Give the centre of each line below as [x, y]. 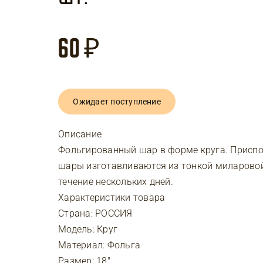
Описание [80, 134]
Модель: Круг [88, 229]
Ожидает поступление [117, 102]
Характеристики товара [112, 198]
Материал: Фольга [100, 245]
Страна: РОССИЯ [95, 213]
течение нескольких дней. [116, 182]
